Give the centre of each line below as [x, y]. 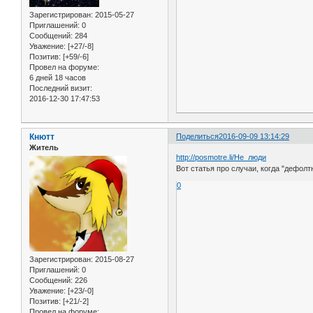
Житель [44, 148]
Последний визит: [61, 88]
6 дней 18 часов [58, 78]
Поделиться [198, 137]
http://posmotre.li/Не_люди [221, 157]
